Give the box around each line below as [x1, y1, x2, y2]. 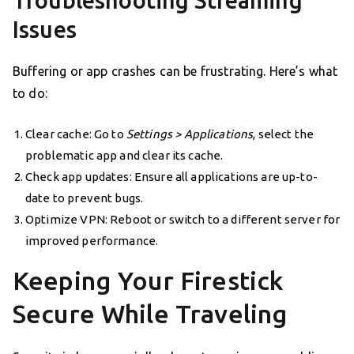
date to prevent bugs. [25, 190, 144, 205]
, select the [253, 126, 314, 141]
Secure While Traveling [13, 299, 288, 328]
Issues [13, 16, 77, 42]
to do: [13, 85, 47, 100]
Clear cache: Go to [25, 126, 126, 141]
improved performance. [25, 233, 159, 247]
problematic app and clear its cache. [25, 148, 224, 162]
